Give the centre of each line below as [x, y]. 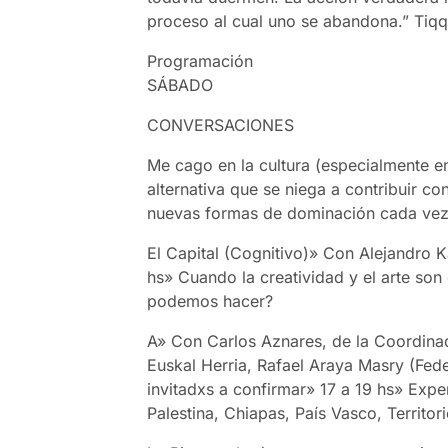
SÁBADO [180, 84]
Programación [200, 60]
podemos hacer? [210, 300]
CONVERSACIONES [221, 124]
